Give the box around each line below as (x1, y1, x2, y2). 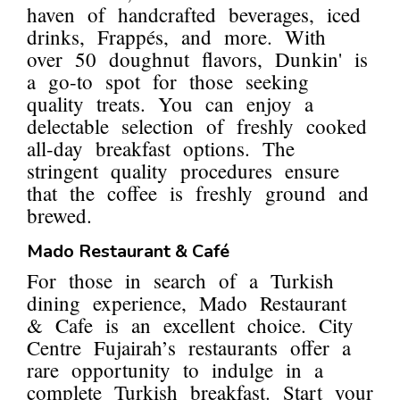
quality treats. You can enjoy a (27, 90, 313, 118)
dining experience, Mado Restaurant (27, 289, 346, 317)
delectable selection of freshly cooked (27, 112, 367, 140)
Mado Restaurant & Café (27, 239, 229, 264)
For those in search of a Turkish (27, 267, 334, 295)
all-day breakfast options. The (27, 135, 295, 162)
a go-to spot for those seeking (27, 68, 309, 96)
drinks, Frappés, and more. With (27, 23, 326, 51)
